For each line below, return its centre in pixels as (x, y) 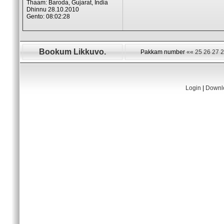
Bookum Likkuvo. (72, 52)
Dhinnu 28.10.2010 (53, 9)
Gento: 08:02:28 (48, 16)
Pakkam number (163, 52)
